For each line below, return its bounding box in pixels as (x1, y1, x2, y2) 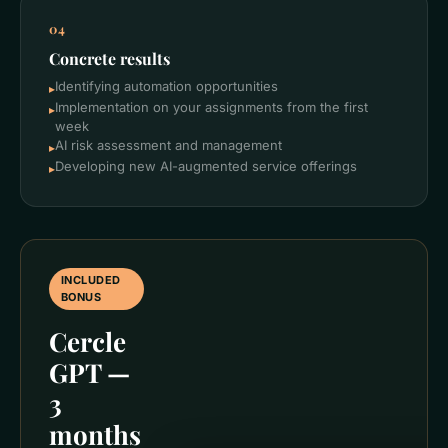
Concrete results (49, 48, 170, 69)
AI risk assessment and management (55, 137, 282, 153)
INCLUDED (61, 273, 121, 287)
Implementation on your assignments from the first (55, 99, 368, 115)
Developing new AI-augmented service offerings (55, 158, 357, 174)
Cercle (49, 324, 126, 359)
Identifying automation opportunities (55, 78, 278, 94)
